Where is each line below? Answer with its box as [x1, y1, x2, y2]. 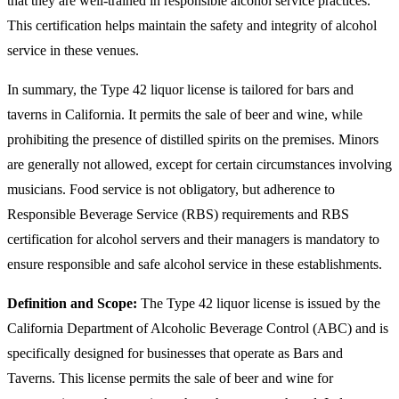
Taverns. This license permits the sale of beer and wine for [7, 370, 333, 387]
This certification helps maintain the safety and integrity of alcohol [7, 18, 377, 34]
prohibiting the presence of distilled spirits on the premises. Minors [7, 132, 379, 148]
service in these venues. [7, 43, 139, 59]
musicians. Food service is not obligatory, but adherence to [7, 182, 335, 198]
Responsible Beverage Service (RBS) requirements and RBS [7, 207, 349, 223]
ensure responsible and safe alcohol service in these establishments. [7, 256, 382, 273]
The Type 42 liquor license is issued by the [137, 296, 380, 312]
